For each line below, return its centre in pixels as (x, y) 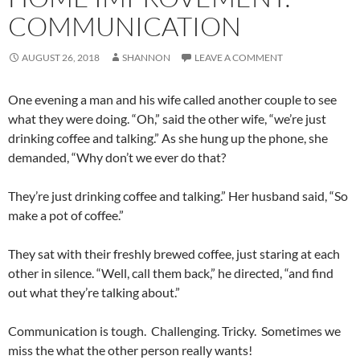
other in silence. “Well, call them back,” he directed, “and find (171, 273)
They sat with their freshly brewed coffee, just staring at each (174, 254)
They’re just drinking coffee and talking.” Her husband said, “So (178, 196)
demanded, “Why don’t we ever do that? (117, 157)
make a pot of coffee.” (66, 215)
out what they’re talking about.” (94, 292)
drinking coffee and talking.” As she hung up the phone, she (168, 138)
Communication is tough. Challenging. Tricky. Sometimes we (174, 331)
